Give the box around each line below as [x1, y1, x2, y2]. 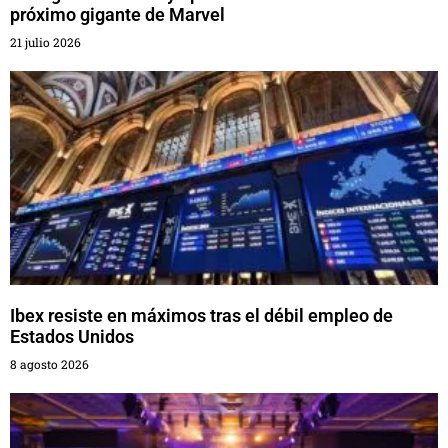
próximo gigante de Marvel [10, 3, 225, 25]
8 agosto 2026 [10, 355, 89, 372]
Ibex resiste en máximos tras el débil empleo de [10, 304, 393, 326]
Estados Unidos [10, 325, 134, 347]
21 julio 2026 [10, 33, 81, 50]
